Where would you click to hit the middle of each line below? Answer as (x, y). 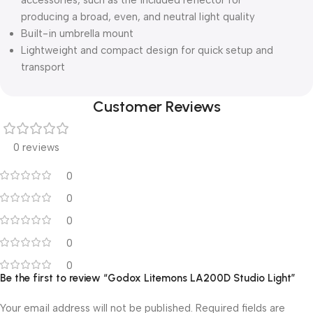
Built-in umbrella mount (77, 34)
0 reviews (36, 147)
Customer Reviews (156, 107)
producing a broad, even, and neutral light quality (138, 17)
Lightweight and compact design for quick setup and (147, 50)
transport (43, 67)
